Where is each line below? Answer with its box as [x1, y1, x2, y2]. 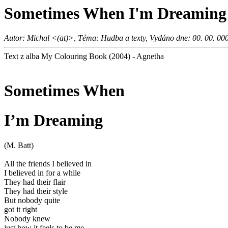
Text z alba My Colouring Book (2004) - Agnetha [4, 52, 164, 61]
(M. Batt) [4, 140, 34, 150]
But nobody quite [4, 195, 60, 205]
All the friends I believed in [4, 159, 92, 168]
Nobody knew [4, 214, 50, 223]
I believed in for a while [4, 168, 80, 177]
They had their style [4, 186, 68, 195]
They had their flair [4, 177, 66, 186]
